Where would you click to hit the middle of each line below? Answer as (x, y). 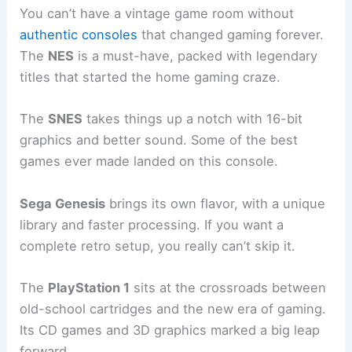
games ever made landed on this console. (149, 161)
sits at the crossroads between (228, 287)
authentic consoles (79, 35)
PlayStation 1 (89, 287)
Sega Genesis (63, 203)
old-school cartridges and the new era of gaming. (173, 308)
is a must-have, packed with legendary (196, 56)
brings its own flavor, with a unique (216, 203)
